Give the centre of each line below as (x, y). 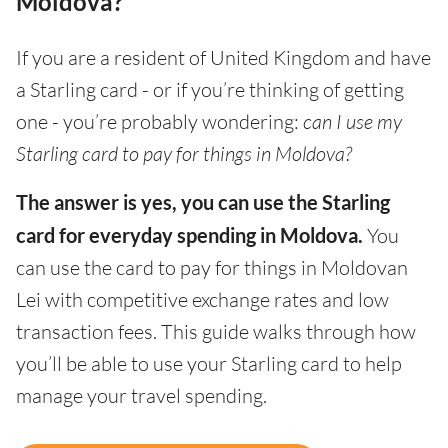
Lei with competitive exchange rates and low (202, 300)
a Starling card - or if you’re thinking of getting (210, 90)
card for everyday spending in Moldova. (189, 235)
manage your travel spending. (141, 396)
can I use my (352, 122)
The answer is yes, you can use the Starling (203, 202)
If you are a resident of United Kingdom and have (223, 58)
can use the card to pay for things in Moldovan (212, 268)
